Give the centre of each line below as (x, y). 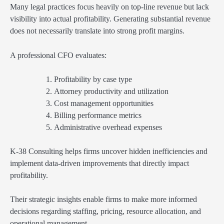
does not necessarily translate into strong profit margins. (97, 31)
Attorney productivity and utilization (111, 91)
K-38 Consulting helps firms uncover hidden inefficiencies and (109, 151)
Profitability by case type (93, 79)
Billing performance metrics (98, 115)
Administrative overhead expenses (108, 127)
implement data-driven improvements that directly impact (99, 163)
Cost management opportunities (104, 103)
